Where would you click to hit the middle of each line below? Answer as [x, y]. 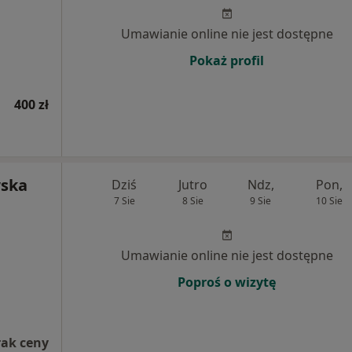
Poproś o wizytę [227, 282]
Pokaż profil [227, 60]
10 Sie [329, 201]
